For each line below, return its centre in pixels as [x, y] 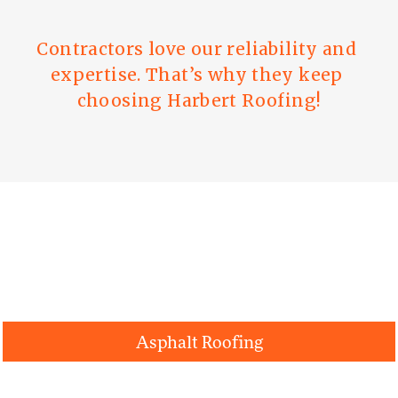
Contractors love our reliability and [197, 48]
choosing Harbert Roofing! [199, 100]
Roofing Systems [120, 268]
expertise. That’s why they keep [196, 74]
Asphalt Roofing [199, 341]
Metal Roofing [199, 381]
